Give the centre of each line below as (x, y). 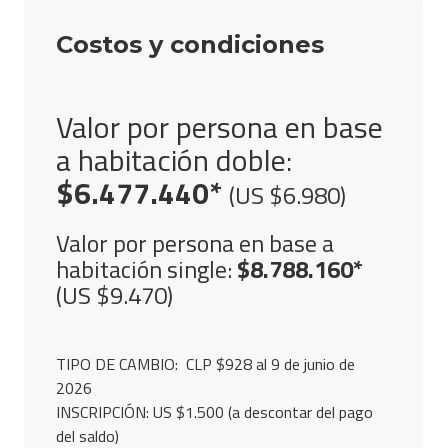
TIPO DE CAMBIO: (120, 364)
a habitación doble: (173, 160)
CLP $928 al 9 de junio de (270, 364)
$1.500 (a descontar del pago (272, 412)
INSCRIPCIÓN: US (113, 412)
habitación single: (143, 269)
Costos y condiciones (189, 45)
